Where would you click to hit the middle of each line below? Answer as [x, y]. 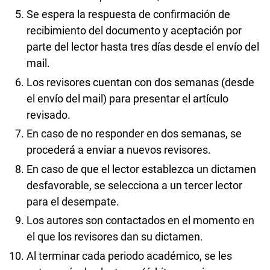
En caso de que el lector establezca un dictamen [141, 169]
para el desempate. [73, 201]
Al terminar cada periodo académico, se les [129, 256]
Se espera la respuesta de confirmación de [128, 14]
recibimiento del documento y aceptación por [134, 31]
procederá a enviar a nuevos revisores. [120, 150]
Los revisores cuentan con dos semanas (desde [140, 82]
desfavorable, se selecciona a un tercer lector [134, 185]
